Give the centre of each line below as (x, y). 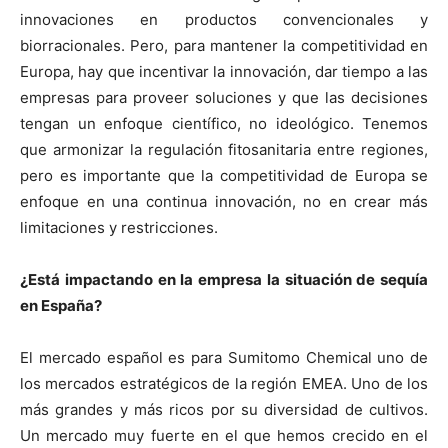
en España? (61, 305)
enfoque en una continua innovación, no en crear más (224, 201)
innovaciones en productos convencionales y (224, 19)
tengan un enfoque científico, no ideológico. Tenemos (224, 123)
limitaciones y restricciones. (119, 227)
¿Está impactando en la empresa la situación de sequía (224, 279)
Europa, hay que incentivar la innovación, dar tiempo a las (224, 71)
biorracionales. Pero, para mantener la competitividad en (224, 45)
